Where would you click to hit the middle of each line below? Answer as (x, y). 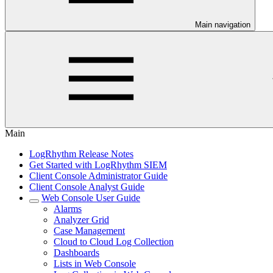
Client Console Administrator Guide (98, 176)
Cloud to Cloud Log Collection (114, 242)
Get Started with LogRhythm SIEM (98, 165)
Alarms (68, 209)
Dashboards (76, 253)
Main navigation (223, 25)
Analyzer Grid (81, 220)
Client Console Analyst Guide (87, 187)
